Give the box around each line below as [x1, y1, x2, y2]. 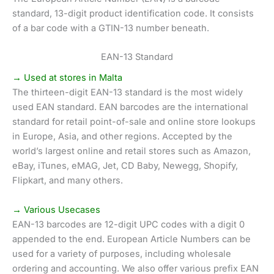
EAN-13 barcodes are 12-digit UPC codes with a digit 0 [12, 218, 245, 230]
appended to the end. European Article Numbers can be [12, 233, 251, 245]
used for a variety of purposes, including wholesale [12, 248, 231, 259]
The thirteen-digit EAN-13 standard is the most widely [12, 87, 243, 98]
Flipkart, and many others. [12, 175, 123, 187]
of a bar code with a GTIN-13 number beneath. [12, 22, 209, 34]
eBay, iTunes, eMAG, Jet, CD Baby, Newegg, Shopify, [12, 160, 238, 172]
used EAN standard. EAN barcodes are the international [12, 102, 248, 113]
